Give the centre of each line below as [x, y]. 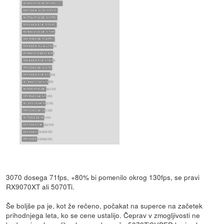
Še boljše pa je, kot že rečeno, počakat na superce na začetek [104, 205]
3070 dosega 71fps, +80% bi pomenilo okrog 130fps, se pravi [103, 177]
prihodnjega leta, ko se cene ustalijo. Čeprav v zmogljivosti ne [103, 215]
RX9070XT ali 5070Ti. [40, 186]
